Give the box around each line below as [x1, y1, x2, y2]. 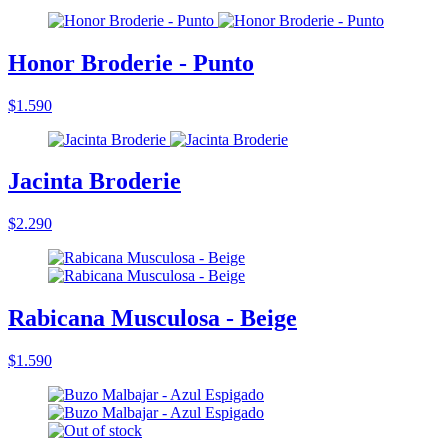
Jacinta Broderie [8, 168, 181, 195]
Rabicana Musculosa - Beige [8, 305, 297, 332]
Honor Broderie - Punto [8, 49, 254, 76]
